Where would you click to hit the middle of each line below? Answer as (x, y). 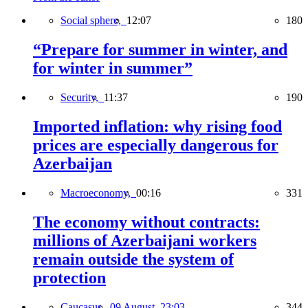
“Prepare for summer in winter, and (160, 50)
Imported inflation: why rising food (157, 127)
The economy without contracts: (146, 222)
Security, (82, 98)
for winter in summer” (113, 68)
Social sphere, (93, 21)
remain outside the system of (133, 259)
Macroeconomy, (98, 192)
